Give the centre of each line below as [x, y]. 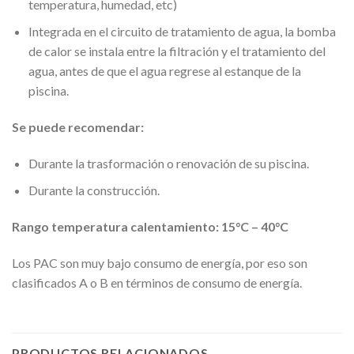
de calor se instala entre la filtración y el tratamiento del [177, 51]
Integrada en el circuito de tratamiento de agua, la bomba [182, 32]
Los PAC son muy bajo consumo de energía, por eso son [160, 262]
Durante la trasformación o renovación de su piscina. [168, 163]
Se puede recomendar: [78, 126]
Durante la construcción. [94, 190]
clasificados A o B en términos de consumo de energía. [157, 282]
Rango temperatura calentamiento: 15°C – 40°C [150, 227]
